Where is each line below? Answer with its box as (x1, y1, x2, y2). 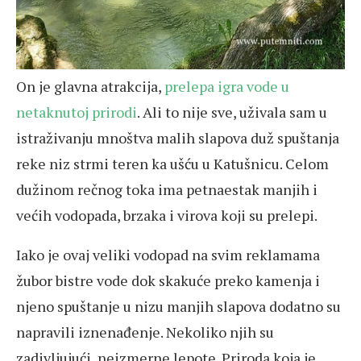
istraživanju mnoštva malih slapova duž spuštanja (16, 128, 339, 148)
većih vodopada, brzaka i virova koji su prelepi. (16, 205, 317, 226)
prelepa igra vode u (164, 77, 289, 97)
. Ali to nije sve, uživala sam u (137, 102, 327, 122)
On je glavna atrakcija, (16, 77, 164, 97)
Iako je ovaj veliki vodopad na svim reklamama (16, 245, 320, 265)
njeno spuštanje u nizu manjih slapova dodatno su (16, 297, 341, 317)
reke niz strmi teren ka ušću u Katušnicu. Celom (16, 154, 329, 174)
